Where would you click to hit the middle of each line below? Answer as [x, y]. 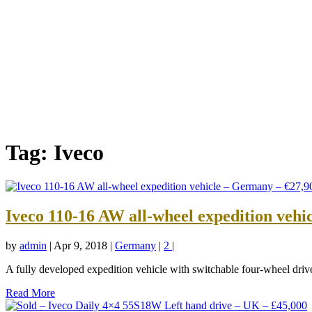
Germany [135, 246]
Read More [30, 293]
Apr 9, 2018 [80, 246]
